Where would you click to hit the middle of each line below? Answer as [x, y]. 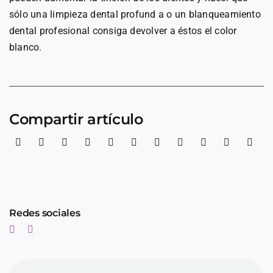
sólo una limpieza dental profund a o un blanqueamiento [135, 14]
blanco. [26, 47]
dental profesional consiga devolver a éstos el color [123, 30]
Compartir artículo [76, 119]
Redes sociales [45, 213]
